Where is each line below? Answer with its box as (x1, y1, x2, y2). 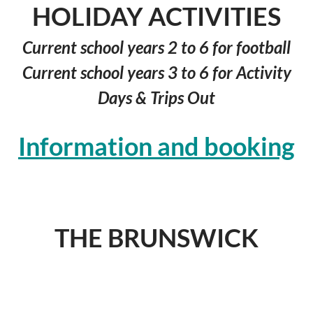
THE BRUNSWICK (54, 222, 259, 254)
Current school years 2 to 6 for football (22, 37, 291, 58)
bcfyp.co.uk (151, 207, 196, 219)
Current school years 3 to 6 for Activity (22, 62, 291, 83)
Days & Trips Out (98, 87, 215, 108)
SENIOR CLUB (76, 260, 237, 291)
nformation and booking (26, 131, 295, 162)
